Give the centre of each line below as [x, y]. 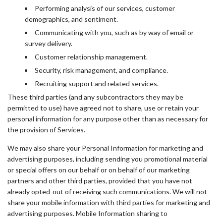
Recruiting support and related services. [97, 83]
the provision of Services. [46, 130]
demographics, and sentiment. [71, 19]
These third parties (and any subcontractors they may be [95, 97]
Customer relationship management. [91, 57]
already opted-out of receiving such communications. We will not [107, 192]
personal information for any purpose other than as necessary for [108, 119]
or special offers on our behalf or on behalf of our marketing [99, 170]
